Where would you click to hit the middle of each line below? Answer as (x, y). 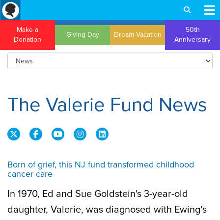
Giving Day (82, 35)
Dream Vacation (137, 35)
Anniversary (192, 40)
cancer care (30, 174)
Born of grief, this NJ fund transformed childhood (101, 165)
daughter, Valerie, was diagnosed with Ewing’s (107, 210)
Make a (27, 30)
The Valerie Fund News (107, 105)
